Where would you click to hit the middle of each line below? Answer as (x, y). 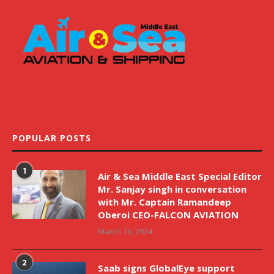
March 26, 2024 (125, 231)
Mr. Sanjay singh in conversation (172, 189)
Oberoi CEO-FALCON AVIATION (168, 215)
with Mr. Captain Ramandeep (165, 202)
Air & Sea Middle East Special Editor (180, 176)
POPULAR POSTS (52, 138)
